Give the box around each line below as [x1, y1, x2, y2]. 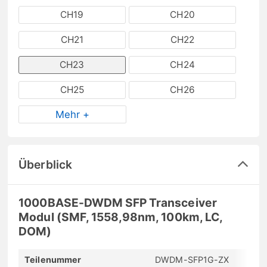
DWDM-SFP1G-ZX [155, 254, 229, 265]
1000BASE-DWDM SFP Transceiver [18, 195, 217, 210]
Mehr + [55, 108, 90, 120]
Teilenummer [24, 254, 81, 265]
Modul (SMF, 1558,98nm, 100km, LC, [18, 209, 222, 224]
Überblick [18, 157, 72, 172]
